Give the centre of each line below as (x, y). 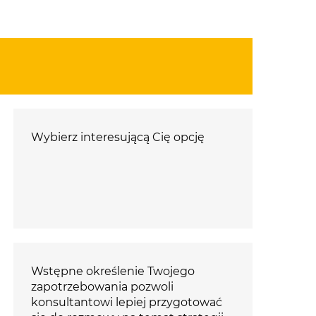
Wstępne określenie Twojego (113, 272)
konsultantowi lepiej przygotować (126, 303)
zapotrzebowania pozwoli (102, 287)
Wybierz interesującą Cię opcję (117, 138)
